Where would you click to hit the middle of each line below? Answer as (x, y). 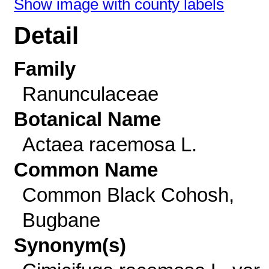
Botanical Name (88, 119)
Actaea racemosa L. (109, 144)
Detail (47, 36)
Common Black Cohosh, (128, 195)
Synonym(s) (70, 245)
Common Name (86, 170)
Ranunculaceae (90, 94)
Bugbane (61, 220)
